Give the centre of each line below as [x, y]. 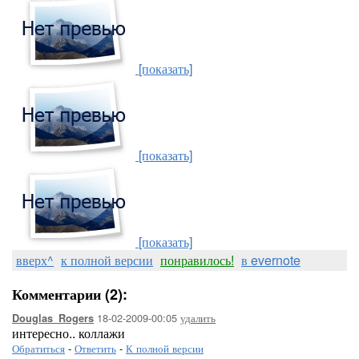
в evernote [271, 260]
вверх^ [35, 260]
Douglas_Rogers [53, 318]
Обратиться [38, 348]
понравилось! [197, 260]
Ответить [95, 348]
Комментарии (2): [70, 294]
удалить [198, 318]
